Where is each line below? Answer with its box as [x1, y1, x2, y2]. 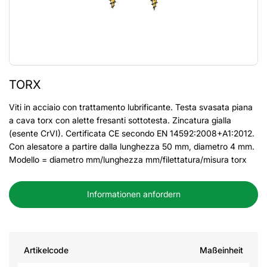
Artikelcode [24, 245, 69, 255]
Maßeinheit [200, 245, 243, 255]
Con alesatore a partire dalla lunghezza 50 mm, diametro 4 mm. [9, 141, 254, 151]
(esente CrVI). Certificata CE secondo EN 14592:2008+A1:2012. [9, 128, 254, 138]
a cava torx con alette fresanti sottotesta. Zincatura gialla [9, 115, 231, 125]
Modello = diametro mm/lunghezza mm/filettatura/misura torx [9, 154, 247, 164]
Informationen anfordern [86, 189, 181, 199]
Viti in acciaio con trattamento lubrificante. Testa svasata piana [9, 102, 253, 112]
